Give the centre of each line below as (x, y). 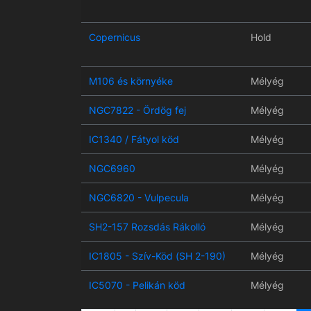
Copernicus (114, 37)
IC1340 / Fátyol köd (134, 140)
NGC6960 (112, 169)
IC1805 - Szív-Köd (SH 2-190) (157, 256)
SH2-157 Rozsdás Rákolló (147, 227)
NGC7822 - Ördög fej (137, 110)
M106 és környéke (131, 81)
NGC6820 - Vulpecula (138, 198)
